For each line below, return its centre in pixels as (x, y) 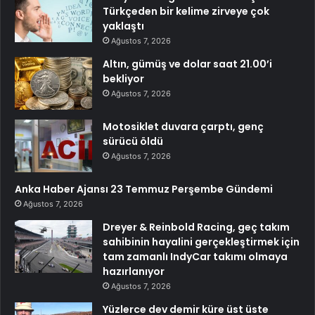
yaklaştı (123, 26)
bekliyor (123, 79)
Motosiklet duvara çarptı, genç (183, 127)
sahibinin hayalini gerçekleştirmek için (201, 242)
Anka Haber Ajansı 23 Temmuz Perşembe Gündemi (144, 189)
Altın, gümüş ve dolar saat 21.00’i (187, 64)
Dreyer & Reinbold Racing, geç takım (196, 227)
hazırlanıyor (134, 272)
